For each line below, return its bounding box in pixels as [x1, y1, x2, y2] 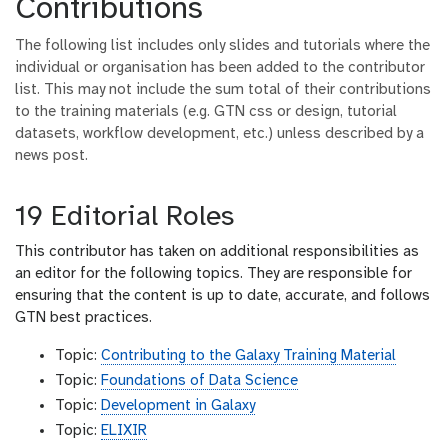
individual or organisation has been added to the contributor [15, 60, 425, 77]
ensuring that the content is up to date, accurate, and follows [15, 288, 430, 305]
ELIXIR [101, 423, 147, 440]
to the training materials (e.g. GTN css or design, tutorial [15, 104, 397, 121]
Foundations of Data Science [101, 373, 298, 390]
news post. [15, 148, 88, 165]
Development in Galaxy [101, 398, 255, 415]
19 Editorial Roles [15, 203, 234, 233]
